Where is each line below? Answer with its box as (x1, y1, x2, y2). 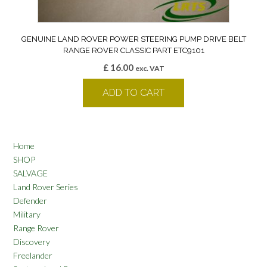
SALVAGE (13, 168, 48, 179)
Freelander (13, 250, 52, 261)
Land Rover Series (13, 182, 78, 193)
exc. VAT (135, 64, 164, 73)
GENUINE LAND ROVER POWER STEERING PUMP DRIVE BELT (21, 35, 246, 44)
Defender (13, 195, 47, 206)
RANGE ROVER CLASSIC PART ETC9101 (63, 46, 204, 55)
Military (13, 209, 41, 220)
